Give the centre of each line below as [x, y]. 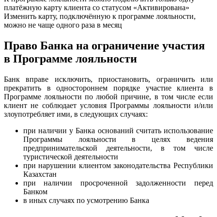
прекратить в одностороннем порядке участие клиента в [108, 88]
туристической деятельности [71, 156]
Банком [35, 191]
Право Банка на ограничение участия [104, 45]
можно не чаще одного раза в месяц [63, 25]
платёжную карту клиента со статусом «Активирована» [97, 8]
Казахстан [40, 174]
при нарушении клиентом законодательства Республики [118, 165]
